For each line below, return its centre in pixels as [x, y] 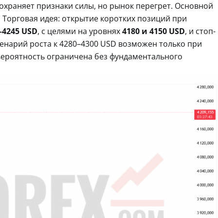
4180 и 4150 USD [154, 31]
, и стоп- [200, 31]
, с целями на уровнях [80, 31]
